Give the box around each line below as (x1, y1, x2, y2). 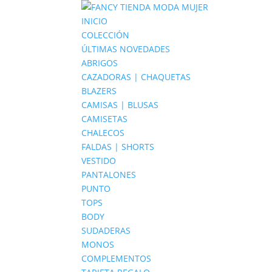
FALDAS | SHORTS (81, 141, 155, 152)
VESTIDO (81, 155, 117, 166)
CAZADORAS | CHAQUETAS (81, 71, 191, 83)
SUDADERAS (81, 225, 131, 236)
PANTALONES (81, 169, 137, 180)
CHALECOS (81, 127, 125, 138)
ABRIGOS (81, 57, 118, 69)
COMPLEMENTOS (81, 253, 152, 264)
